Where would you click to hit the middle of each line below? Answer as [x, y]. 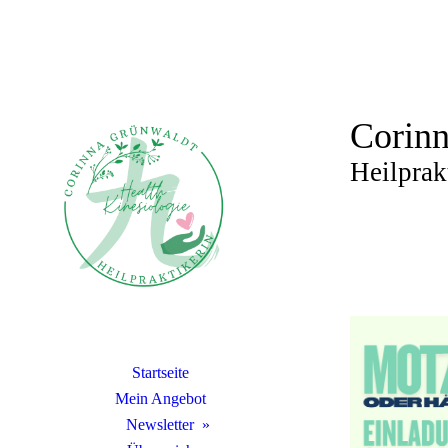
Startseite [160, 372]
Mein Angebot [160, 398]
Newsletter [160, 424]
